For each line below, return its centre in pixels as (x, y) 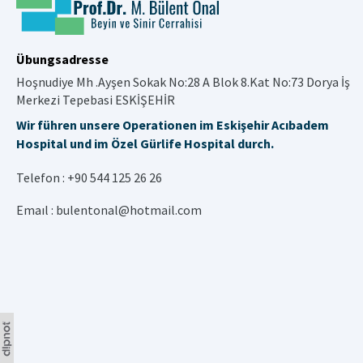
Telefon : (42, 177)
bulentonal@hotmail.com (129, 209)
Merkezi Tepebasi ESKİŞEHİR (96, 99)
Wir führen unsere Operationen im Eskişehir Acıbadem (173, 124)
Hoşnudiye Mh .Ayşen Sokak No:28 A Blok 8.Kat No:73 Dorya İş (183, 81)
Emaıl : (36, 209)
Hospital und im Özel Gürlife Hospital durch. (145, 143)
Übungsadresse (62, 59)
